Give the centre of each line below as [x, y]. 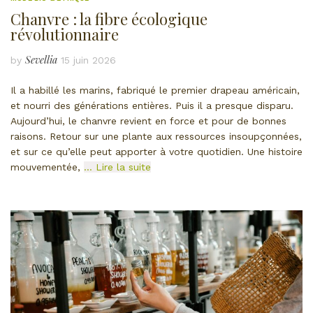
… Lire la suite [117, 167]
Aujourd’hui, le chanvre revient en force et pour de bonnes [148, 121]
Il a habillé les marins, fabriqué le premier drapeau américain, [155, 90]
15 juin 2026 [88, 60]
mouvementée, [47, 167]
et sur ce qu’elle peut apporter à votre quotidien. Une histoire [156, 151]
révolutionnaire [65, 34]
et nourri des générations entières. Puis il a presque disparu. [152, 105]
